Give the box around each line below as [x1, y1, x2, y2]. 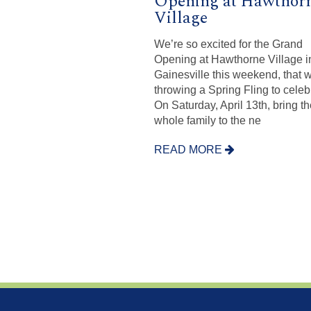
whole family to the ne [154, 114, 261, 126]
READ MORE [154, 143, 225, 155]
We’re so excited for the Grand [154, 37, 303, 50]
